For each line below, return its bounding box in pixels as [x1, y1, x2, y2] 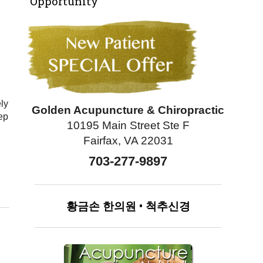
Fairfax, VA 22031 [83, 134, 173, 147]
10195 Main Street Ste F [66, 119, 190, 131]
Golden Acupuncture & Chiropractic [32, 103, 225, 116]
